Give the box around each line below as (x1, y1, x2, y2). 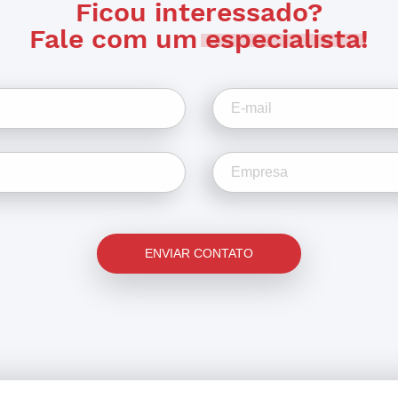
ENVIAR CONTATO (144, 246, 253, 261)
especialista (204, 23, 361, 55)
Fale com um (28, 23, 205, 55)
